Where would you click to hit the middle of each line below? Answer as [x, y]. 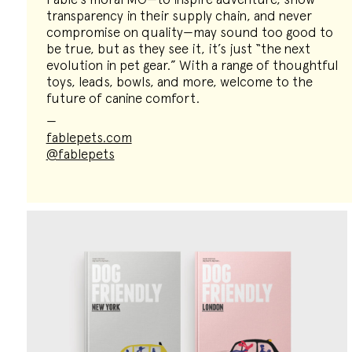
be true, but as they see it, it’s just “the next [178, 49]
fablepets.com [89, 137]
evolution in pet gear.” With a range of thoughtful [192, 65]
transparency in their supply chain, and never [179, 16]
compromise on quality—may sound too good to [189, 32]
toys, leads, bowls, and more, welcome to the [179, 82]
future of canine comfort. [123, 98]
